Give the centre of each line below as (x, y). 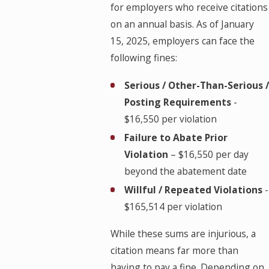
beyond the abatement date (185, 171)
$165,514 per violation (173, 206)
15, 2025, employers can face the (182, 41)
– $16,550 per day (208, 154)
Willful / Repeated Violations (193, 189)
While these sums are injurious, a (183, 233)
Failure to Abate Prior (176, 137)
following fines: (144, 58)
